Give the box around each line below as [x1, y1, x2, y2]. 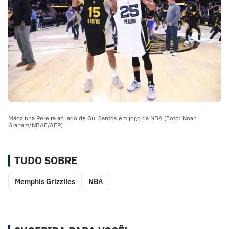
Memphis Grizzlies [15, 177, 75, 187]
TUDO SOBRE [14, 153, 77, 168]
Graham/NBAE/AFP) [8, 121, 63, 129]
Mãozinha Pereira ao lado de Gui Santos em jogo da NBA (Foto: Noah [8, 114, 197, 122]
